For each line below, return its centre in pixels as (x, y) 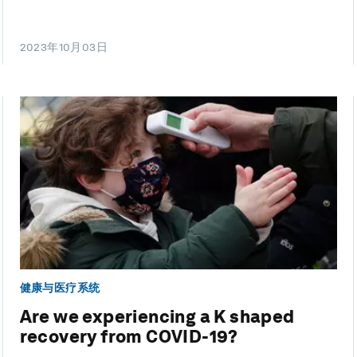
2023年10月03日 (64, 47)
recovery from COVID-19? (129, 337)
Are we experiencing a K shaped (157, 317)
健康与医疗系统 (60, 288)
